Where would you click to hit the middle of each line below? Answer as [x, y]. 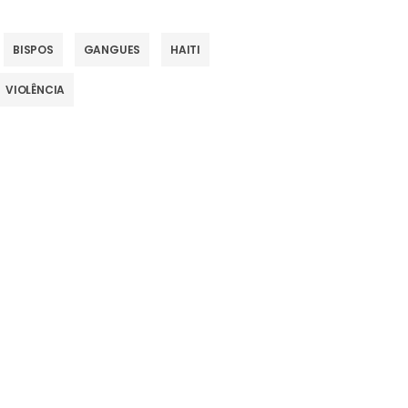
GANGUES [112, 50]
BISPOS [33, 50]
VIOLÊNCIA [35, 90]
